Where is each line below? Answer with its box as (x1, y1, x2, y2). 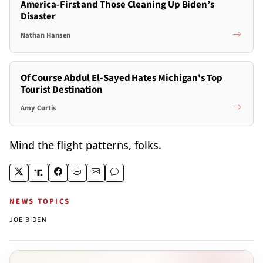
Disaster (20, 9, 56, 24)
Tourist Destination (20, 82, 103, 97)
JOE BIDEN (9, 214, 47, 225)
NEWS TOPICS (9, 195, 70, 207)
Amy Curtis (20, 103, 56, 113)
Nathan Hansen (20, 29, 70, 41)
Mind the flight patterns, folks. (9, 137, 161, 152)
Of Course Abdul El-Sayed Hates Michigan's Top (20, 70, 222, 85)
